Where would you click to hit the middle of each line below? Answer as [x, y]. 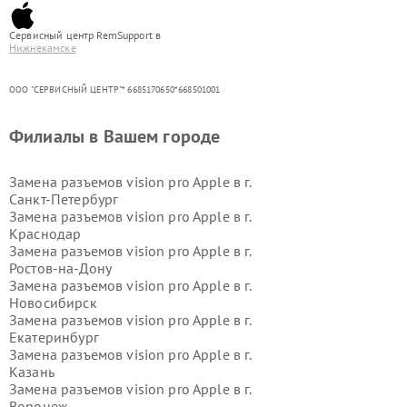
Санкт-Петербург [64, 199]
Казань [32, 372]
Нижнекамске [43, 48]
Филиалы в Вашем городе [115, 136]
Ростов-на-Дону [61, 268]
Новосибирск [53, 303]
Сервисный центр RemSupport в [85, 35]
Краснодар [45, 233]
